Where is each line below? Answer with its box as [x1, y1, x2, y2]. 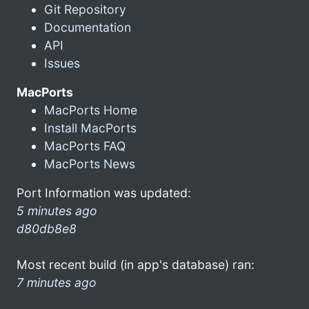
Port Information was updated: [17, 185, 191, 200]
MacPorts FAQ [44, 138, 126, 153]
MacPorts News [44, 156, 135, 171]
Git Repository [44, 1, 126, 17]
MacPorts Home [44, 102, 137, 117]
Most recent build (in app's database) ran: [17, 257, 255, 272]
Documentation [44, 19, 131, 34]
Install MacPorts [44, 120, 137, 135]
